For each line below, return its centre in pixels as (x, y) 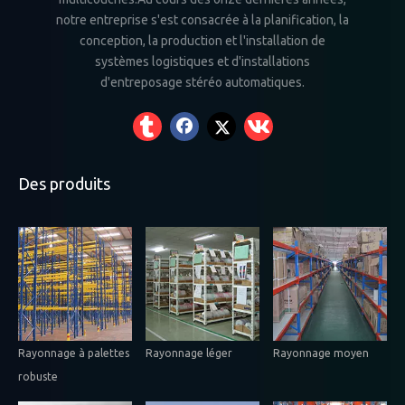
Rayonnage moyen (320, 353)
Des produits (64, 184)
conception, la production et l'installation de (202, 41)
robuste (38, 376)
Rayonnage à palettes (74, 353)
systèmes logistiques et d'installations (202, 62)
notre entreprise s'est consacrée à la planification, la (202, 20)
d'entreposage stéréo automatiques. (202, 83)
